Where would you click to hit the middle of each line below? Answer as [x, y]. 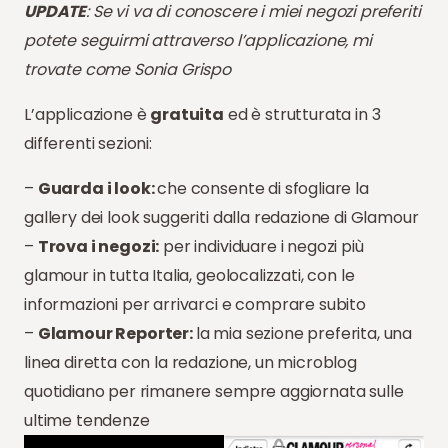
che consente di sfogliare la [263, 189]
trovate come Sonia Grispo [127, 70]
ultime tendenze [87, 421]
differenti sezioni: [88, 144]
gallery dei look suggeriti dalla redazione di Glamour [221, 218]
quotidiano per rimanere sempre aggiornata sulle [214, 392]
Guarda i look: [97, 189]
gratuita [187, 115]
